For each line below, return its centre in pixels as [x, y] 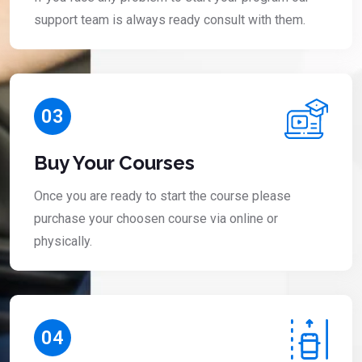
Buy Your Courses [114, 162]
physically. [63, 241]
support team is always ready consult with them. [170, 20]
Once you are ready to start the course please [162, 196]
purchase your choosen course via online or [156, 218]
